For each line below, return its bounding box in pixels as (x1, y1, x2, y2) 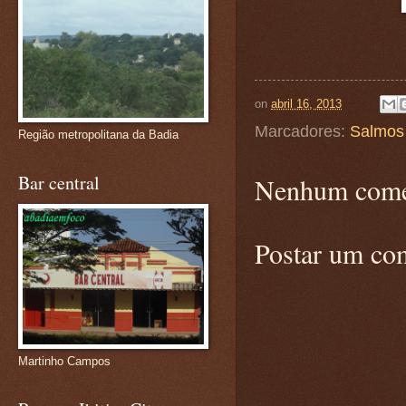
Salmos (350, 122, 404, 141)
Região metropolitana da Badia (18, 128, 179, 141)
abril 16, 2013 (271, 96, 342, 111)
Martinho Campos (18, 354, 111, 368)
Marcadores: (255, 122, 350, 141)
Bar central (18, 170, 100, 195)
